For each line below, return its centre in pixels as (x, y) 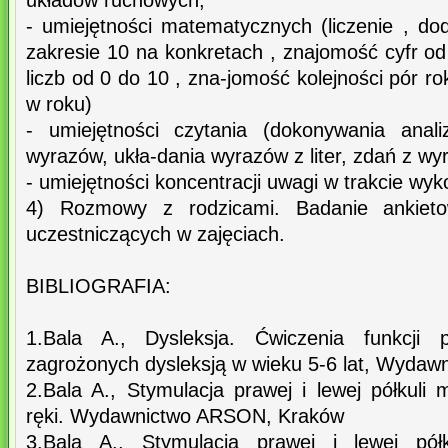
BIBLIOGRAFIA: (98, 286)
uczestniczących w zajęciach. (155, 234)
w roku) (59, 104)
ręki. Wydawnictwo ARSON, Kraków (185, 416)
